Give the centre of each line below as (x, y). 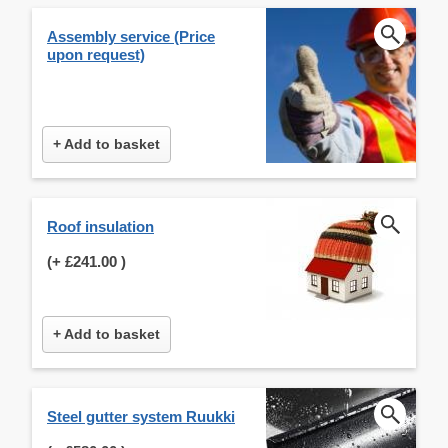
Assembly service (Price (131, 36)
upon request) (96, 54)
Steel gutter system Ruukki (141, 416)
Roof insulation (100, 226)
